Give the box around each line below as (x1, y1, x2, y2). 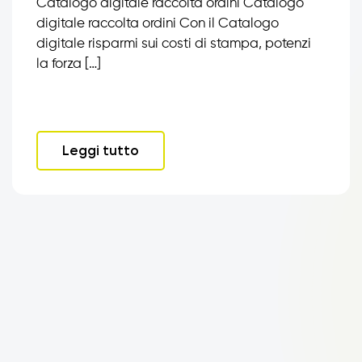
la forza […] (36, 57, 101, 71)
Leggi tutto (62, 142, 139, 158)
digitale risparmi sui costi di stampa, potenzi (36, 37, 311, 51)
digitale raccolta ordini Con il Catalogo (36, 17, 279, 31)
